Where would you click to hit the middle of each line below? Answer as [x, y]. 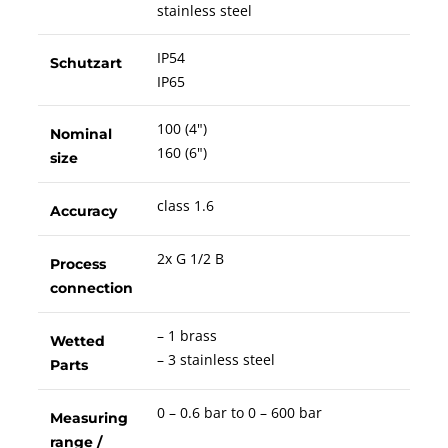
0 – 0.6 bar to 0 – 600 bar [239, 413]
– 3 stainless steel [215, 360]
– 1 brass [186, 336]
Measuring [88, 418]
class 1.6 [185, 206]
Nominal [80, 134]
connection [91, 288]
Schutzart [85, 63]
